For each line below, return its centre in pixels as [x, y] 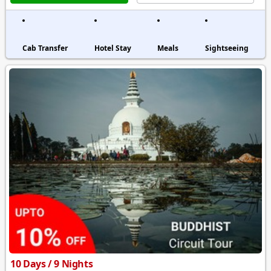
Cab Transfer [45, 48]
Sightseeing [227, 48]
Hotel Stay [113, 48]
